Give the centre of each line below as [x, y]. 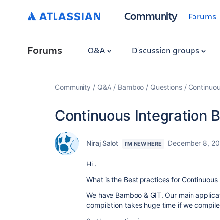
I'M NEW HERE [143, 144]
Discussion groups [166, 50]
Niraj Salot [103, 143]
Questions [166, 87]
